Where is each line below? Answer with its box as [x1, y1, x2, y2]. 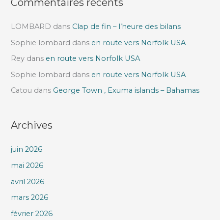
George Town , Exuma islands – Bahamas [53, 86, 200, 95]
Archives [11, 119, 53, 132]
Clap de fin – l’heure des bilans [72, 22, 181, 31]
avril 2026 [11, 177, 45, 186]
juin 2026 [11, 145, 43, 154]
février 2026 [11, 209, 53, 218]
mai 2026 [11, 161, 44, 170]
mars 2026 [11, 193, 49, 202]
